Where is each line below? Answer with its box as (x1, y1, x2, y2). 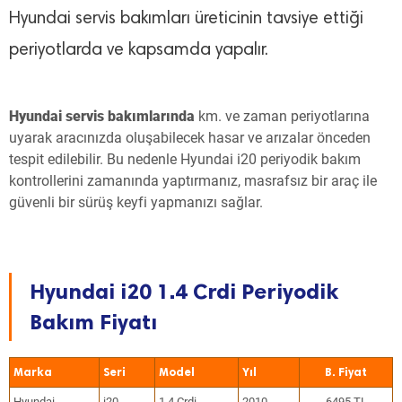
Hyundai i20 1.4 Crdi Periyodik (30, 278, 338, 304)
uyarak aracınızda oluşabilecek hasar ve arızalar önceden (9, 129, 371, 146)
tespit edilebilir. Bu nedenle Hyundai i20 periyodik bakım (9, 151, 361, 168)
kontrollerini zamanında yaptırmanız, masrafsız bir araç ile (9, 172, 377, 189)
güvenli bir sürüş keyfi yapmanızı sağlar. (9, 194, 263, 211)
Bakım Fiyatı (30, 309, 157, 335)
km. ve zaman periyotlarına (195, 108, 370, 125)
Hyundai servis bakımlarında (9, 108, 195, 125)
